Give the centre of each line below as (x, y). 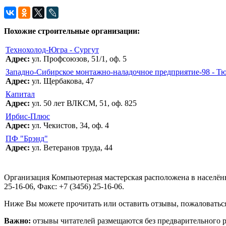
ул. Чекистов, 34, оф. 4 (69, 126)
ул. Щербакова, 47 (62, 81)
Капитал (20, 94)
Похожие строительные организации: (72, 31)
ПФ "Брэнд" (27, 139)
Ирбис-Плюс (28, 117)
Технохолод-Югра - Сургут (52, 50)
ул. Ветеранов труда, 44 (71, 148)
